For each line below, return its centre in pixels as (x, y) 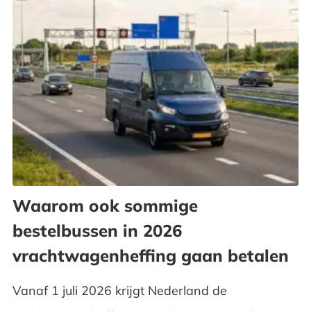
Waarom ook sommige (105, 206)
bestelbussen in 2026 (97, 231)
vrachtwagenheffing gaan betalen (150, 256)
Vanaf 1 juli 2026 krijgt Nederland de (119, 291)
